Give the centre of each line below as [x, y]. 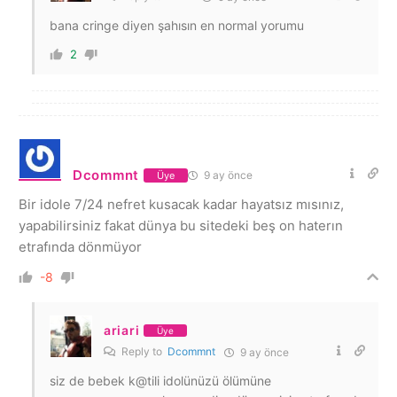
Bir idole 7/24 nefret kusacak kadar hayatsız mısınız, [181, 204]
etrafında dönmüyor [80, 247]
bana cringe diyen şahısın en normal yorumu [177, 25]
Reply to [143, 351]
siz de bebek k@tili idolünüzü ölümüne [160, 381]
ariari [122, 330]
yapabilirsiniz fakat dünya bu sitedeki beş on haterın [181, 226]
